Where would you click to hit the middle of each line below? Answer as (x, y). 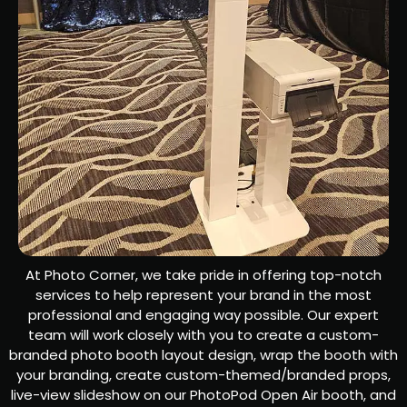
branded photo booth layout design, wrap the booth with (203, 355)
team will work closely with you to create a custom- (203, 335)
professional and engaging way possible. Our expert (203, 315)
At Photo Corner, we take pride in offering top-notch (203, 275)
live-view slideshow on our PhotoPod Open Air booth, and (203, 395)
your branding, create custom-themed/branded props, (203, 375)
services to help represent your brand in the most (203, 295)
